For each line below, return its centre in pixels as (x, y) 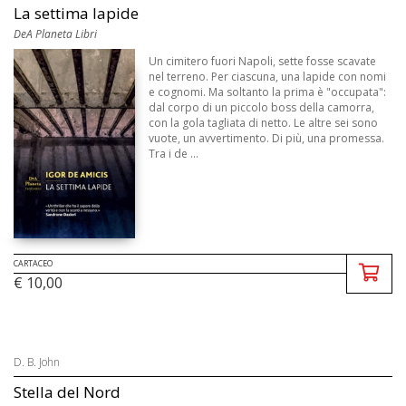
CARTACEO (33, 263)
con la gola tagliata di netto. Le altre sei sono (264, 123)
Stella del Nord (67, 391)
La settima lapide (76, 14)
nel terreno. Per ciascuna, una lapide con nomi (268, 77)
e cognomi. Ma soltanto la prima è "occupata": (268, 92)
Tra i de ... (174, 154)
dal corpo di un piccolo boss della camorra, (262, 108)
